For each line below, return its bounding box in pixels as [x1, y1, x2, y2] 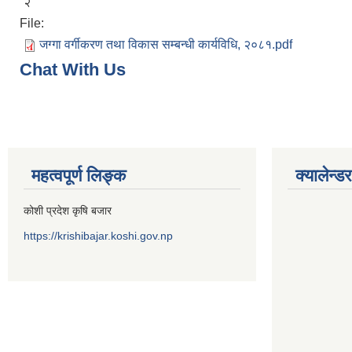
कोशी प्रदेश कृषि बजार [24, 204, 112, 217]
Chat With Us [20, 60, 126, 79]
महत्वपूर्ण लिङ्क [31, 166, 126, 185]
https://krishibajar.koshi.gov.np [24, 229, 173, 242]
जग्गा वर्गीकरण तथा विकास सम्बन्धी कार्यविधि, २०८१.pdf [39, 38, 292, 51]
